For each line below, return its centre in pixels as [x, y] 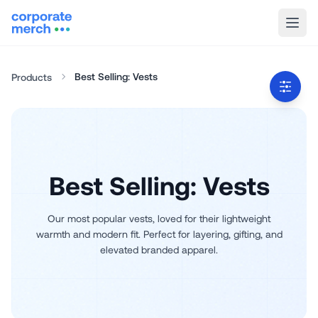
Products [32, 77]
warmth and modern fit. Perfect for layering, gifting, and [159, 234]
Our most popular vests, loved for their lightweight [159, 218]
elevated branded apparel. [159, 250]
